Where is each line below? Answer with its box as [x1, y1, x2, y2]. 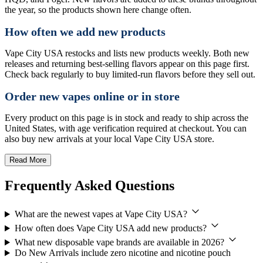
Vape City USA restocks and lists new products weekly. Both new [5, 48, 249, 59]
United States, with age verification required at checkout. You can [5, 123, 247, 134]
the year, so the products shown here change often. [5, 5, 191, 15]
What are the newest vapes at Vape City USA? [14, 209, 190, 220]
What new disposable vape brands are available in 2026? [14, 237, 227, 248]
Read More [9, 156, 46, 165]
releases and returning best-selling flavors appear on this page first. [5, 59, 249, 69]
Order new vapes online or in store [5, 89, 180, 103]
